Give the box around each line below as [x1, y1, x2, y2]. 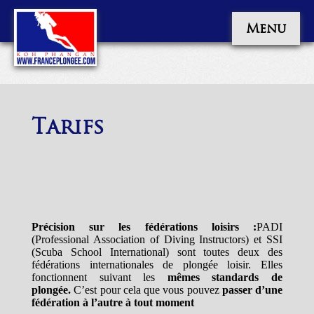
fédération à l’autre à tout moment [32, 296, 194, 308]
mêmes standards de [167, 271, 283, 283]
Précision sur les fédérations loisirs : [32, 221, 257, 233]
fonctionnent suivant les [32, 271, 168, 283]
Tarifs [32, 113, 104, 139]
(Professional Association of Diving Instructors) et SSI [32, 233, 282, 245]
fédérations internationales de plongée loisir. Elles [32, 259, 282, 271]
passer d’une [221, 284, 282, 296]
